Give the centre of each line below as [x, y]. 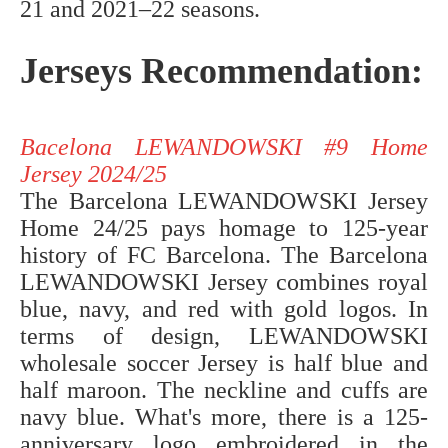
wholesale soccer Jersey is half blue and [224, 363]
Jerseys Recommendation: [221, 71]
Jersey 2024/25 [93, 174]
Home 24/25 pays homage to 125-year [224, 228]
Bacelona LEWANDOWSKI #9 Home [224, 147]
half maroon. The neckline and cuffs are [224, 390]
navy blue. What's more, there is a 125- [224, 417]
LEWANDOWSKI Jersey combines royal [224, 282]
